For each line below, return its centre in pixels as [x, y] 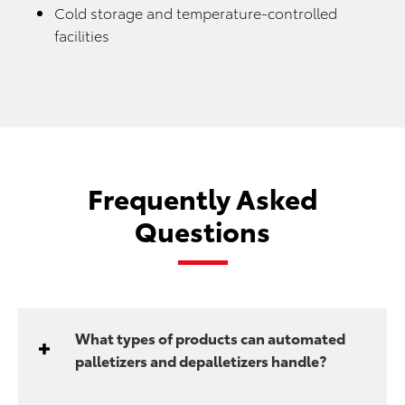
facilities [82, 34]
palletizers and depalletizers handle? [201, 360]
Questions [202, 230]
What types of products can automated [211, 337]
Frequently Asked [202, 197]
